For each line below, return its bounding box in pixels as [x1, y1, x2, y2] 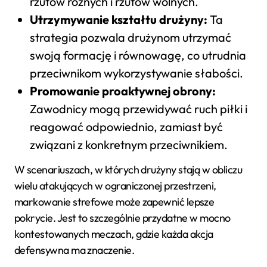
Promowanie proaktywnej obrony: [29, 83, 216, 99]
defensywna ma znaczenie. [14, 243, 135, 257]
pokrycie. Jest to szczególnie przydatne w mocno [14, 211, 231, 225]
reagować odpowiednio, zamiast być [29, 119, 223, 135]
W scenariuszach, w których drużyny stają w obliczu [14, 163, 242, 177]
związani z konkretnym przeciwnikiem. [29, 137, 228, 153]
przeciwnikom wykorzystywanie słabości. [29, 66, 243, 81]
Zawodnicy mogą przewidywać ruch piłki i [29, 101, 247, 117]
